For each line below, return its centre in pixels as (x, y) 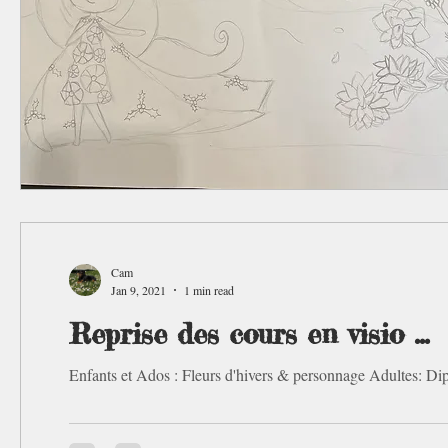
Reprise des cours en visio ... (248, 333)
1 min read (208, 289)
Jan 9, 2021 (138, 289)
